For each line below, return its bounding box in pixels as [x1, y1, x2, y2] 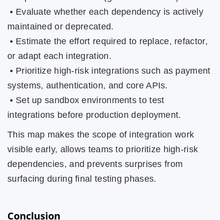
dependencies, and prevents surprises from [7, 159, 183, 169]
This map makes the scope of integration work [7, 130, 194, 139]
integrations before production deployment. [7, 110, 181, 120]
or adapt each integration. [7, 51, 111, 61]
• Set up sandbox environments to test [7, 95, 165, 105]
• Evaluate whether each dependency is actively [7, 7, 204, 17]
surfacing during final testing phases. [7, 174, 157, 184]
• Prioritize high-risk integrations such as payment [7, 66, 211, 76]
